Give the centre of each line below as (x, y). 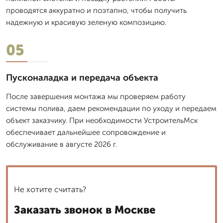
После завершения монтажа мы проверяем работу (96, 96)
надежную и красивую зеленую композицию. (86, 22)
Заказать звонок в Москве (85, 210)
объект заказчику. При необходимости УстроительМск (102, 120)
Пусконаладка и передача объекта (82, 77)
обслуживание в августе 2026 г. (61, 144)
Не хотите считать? (50, 189)
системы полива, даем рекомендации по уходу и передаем (111, 108)
